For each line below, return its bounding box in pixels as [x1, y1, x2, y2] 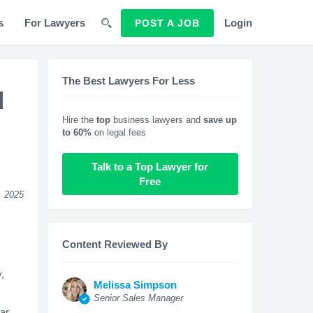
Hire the [61, 115, 96, 125]
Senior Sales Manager [93, 293, 183, 303]
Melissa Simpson [93, 279, 177, 291]
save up [203, 115, 237, 125]
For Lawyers [24, 17, 85, 29]
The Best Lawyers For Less [61, 75, 195, 87]
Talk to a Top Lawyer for [92, 161, 209, 173]
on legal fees [91, 127, 146, 138]
